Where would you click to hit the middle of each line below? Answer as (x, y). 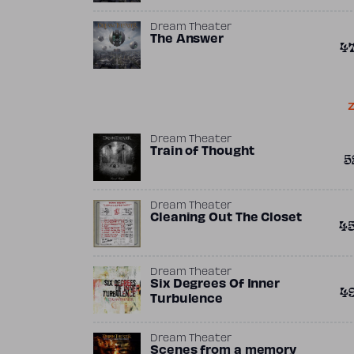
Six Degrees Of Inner (215, 284)
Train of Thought (202, 152)
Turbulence (186, 299)
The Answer (187, 40)
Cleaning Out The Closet (226, 218)
